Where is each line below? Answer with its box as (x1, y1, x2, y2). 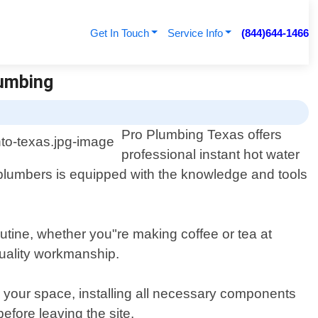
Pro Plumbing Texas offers (121, 127, 283, 143)
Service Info (167, 27, 223, 39)
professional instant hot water (121, 147, 300, 163)
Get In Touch (89, 27, 149, 39)
